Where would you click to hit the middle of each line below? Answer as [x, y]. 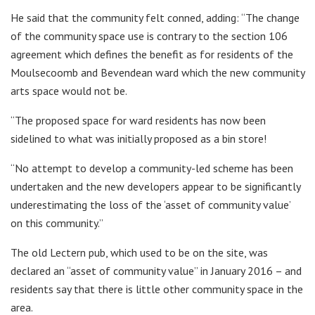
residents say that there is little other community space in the [157, 289]
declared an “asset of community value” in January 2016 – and [156, 271]
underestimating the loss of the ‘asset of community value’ [150, 205]
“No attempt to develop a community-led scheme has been [152, 168]
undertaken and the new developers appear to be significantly [155, 187]
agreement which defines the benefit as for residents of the [152, 54]
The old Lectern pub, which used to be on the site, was [139, 253]
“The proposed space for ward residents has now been [138, 121]
